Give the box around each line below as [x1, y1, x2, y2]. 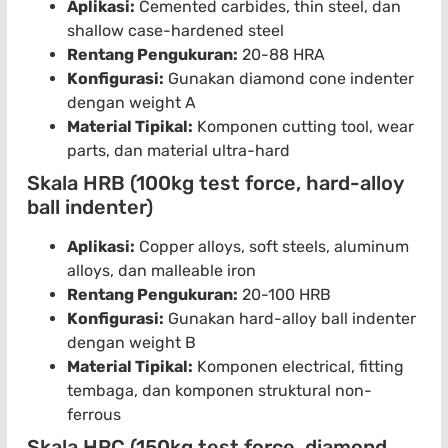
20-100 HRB [238, 285, 331, 305]
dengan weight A [67, 93, 196, 113]
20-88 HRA [238, 45, 325, 65]
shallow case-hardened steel [67, 21, 284, 41]
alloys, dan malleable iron [67, 261, 256, 281]
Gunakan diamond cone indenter [164, 69, 414, 89]
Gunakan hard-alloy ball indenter [164, 309, 416, 329]
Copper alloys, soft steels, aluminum [135, 237, 409, 257]
